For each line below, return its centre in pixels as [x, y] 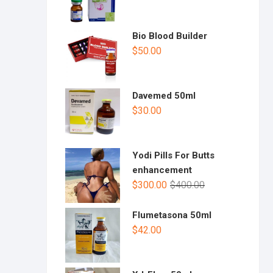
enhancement [162, 170]
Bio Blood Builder [171, 36]
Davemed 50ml [164, 96]
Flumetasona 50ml [172, 215]
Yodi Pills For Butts [173, 155]
